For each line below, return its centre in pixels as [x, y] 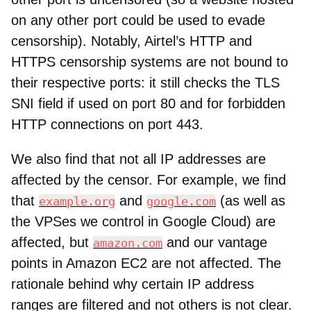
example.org [77, 202]
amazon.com [128, 243]
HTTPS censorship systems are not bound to [150, 62]
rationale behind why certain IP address [133, 284]
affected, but [52, 243]
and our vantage [215, 243]
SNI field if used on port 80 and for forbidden [148, 104]
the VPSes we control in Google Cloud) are [143, 222]
